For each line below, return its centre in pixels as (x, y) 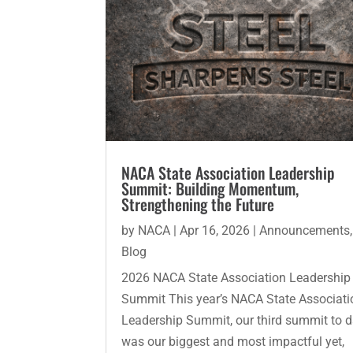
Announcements (305, 231)
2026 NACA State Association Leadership (236, 278)
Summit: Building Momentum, (210, 189)
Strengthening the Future (198, 204)
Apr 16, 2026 (215, 231)
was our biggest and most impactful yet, (233, 342)
